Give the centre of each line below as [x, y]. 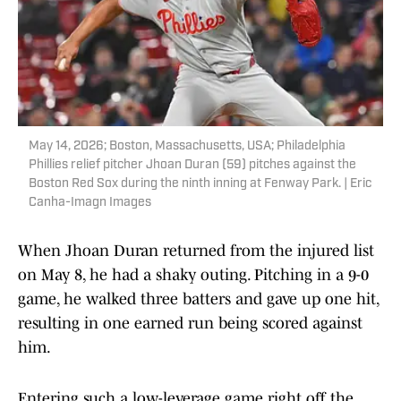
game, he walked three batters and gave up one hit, [198, 299]
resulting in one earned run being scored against [190, 324]
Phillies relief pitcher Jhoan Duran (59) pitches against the [192, 166]
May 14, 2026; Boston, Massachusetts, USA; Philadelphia [187, 147]
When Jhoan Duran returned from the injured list [196, 251]
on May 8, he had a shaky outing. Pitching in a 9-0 [193, 275]
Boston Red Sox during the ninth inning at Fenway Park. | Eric [200, 184]
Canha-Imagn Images [90, 203]
